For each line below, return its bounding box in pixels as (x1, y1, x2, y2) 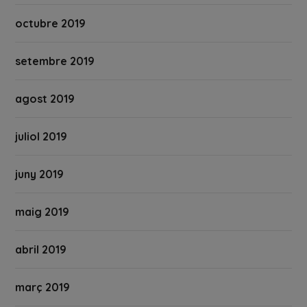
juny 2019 (15, 167, 64, 182)
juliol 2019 (15, 130, 68, 144)
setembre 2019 (15, 54, 95, 69)
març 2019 (15, 280, 71, 295)
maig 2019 (15, 205, 70, 219)
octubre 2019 (15, 16, 86, 31)
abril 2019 (15, 243, 67, 257)
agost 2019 (15, 92, 75, 106)
